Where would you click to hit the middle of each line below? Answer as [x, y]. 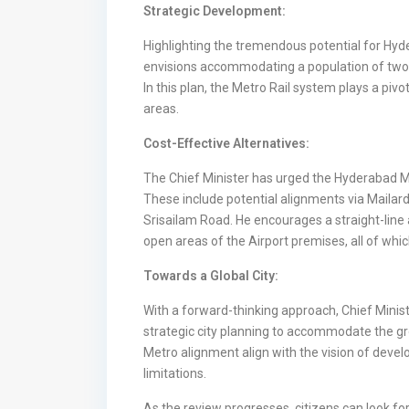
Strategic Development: [215, 10]
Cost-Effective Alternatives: [226, 143]
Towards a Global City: [211, 275]
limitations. [175, 373]
